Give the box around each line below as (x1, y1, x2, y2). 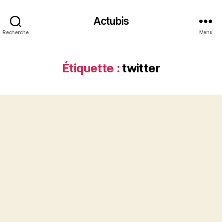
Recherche (2, 29, 29, 35)
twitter (122, 61, 160, 75)
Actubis (93, 14, 129, 27)
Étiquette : (62, 61, 120, 75)
